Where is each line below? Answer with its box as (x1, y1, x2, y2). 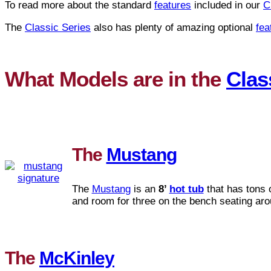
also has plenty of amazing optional (91, 22, 256, 33)
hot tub (169, 183, 204, 195)
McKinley (39, 248, 114, 269)
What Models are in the (5, 67, 226, 91)
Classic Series (25, 22, 91, 33)
